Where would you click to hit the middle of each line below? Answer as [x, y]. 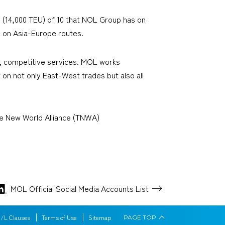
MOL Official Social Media [56, 189]
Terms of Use [59, 217]
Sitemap [100, 217]
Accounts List [125, 189]
